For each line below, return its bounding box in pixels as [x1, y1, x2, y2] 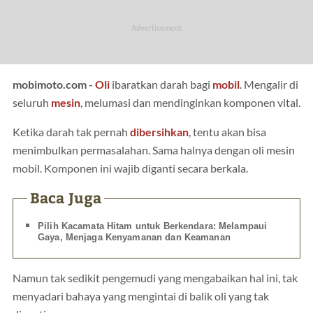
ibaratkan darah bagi [110, 78, 212, 91]
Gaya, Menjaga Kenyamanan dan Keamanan [38, 232, 231, 243]
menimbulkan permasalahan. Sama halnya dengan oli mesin [13, 143, 295, 156]
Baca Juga [29, 187, 102, 208]
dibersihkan [130, 125, 189, 138]
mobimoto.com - [13, 78, 95, 91]
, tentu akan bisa [189, 125, 266, 138]
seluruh [13, 96, 51, 109]
